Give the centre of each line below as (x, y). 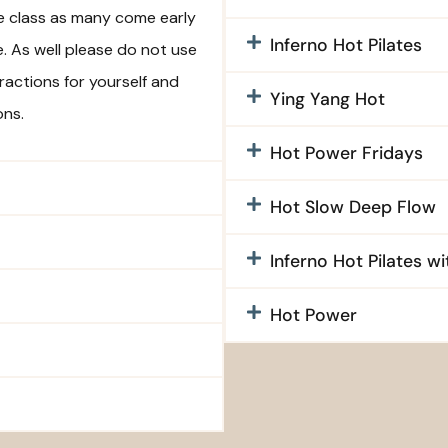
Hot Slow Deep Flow (353, 207)
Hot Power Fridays (346, 153)
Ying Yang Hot (327, 99)
